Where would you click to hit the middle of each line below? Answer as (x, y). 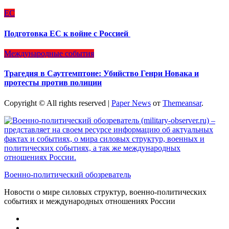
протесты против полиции (53, 83)
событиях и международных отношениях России (90, 201)
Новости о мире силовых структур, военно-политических (105, 192)
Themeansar (182, 103)
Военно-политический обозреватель (67, 174)
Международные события (49, 53)
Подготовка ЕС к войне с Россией (67, 33)
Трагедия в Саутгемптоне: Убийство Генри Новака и (101, 74)
